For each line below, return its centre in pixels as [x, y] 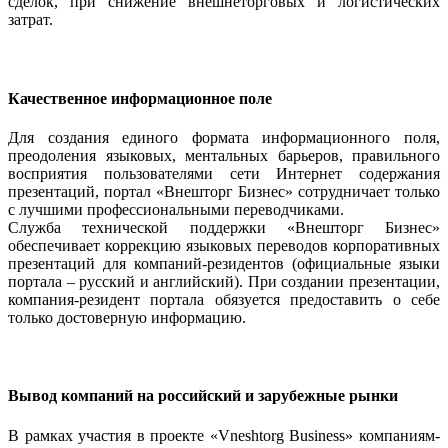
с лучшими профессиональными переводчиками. [176, 209]
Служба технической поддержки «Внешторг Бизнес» [224, 227]
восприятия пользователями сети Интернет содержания [224, 173]
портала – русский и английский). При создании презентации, [224, 281]
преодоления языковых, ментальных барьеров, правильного [224, 155]
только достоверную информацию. [127, 317]
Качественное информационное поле [140, 98]
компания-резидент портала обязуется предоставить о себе [224, 299]
